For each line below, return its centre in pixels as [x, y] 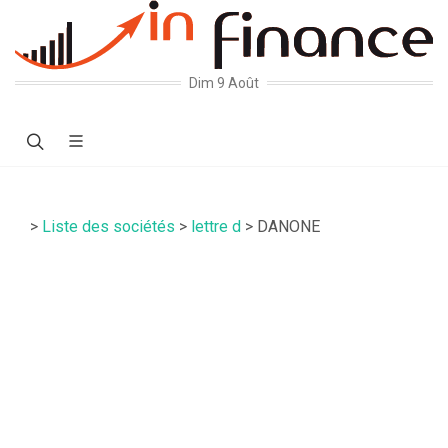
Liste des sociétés [108, 226]
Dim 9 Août [224, 83]
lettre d [216, 226]
